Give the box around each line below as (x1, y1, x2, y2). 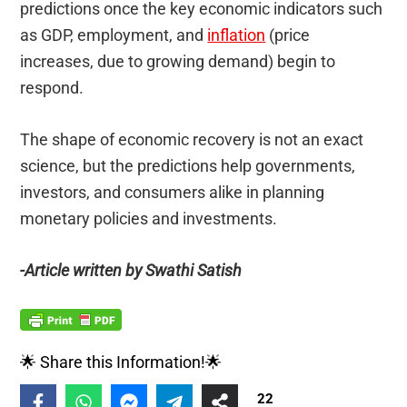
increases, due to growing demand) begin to (20, 52, 336, 72)
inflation (207, 25, 266, 45)
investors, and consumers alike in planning (20, 183, 325, 203)
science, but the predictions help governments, (20, 156, 356, 176)
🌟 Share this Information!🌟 (20, 352, 223, 372)
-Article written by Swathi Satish (20, 261, 243, 281)
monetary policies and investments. (20, 209, 278, 229)
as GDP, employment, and (20, 25, 208, 45)
